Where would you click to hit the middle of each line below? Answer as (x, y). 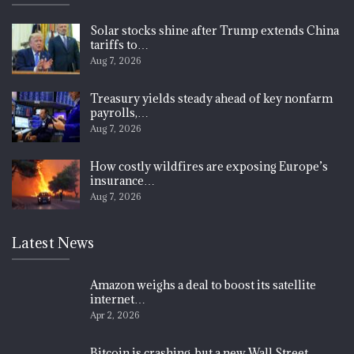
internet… (118, 299)
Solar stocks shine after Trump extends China (215, 31)
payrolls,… (119, 112)
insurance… (122, 180)
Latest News (53, 243)
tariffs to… (119, 45)
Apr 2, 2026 (115, 315)
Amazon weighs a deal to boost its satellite (203, 285)
